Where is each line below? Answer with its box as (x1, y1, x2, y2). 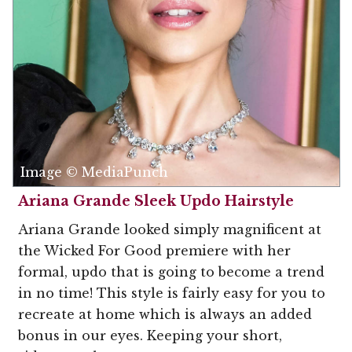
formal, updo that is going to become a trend (18, 263, 324, 280)
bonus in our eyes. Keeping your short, (18, 327, 282, 343)
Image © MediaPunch (20, 163, 168, 180)
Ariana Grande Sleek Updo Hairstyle (18, 192, 294, 210)
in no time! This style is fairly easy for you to (18, 284, 325, 301)
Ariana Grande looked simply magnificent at (18, 221, 321, 237)
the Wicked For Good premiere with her (18, 242, 291, 258)
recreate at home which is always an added (18, 306, 312, 322)
